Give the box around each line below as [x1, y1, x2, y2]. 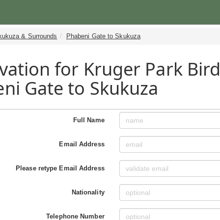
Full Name [73, 116, 105, 124]
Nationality [71, 188, 105, 196]
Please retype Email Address [16, 164, 105, 172]
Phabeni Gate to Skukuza [66, 32, 141, 40]
